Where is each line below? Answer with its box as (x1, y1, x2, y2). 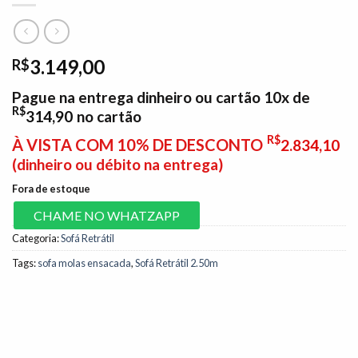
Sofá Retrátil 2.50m (135, 256, 218, 269)
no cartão (77, 106, 141, 125)
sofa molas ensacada (38, 256, 131, 269)
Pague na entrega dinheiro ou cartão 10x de (12, 87, 310, 106)
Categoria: (12, 231, 61, 245)
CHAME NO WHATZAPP (34, 207, 180, 223)
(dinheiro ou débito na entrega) (12, 154, 223, 173)
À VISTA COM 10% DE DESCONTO (12, 134, 263, 154)
